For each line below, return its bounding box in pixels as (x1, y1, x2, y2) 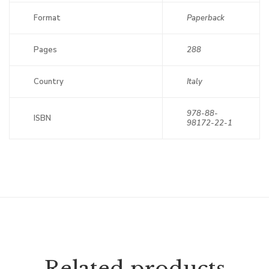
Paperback (187, 13, 225, 23)
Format (34, 13, 61, 23)
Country (34, 76, 64, 87)
